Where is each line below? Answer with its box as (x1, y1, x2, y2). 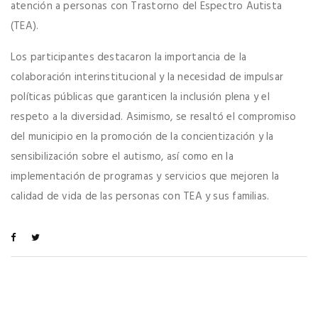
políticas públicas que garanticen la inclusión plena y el (11, 89, 270, 106)
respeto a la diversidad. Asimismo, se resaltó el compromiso (11, 109, 297, 126)
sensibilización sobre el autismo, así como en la (11, 148, 234, 166)
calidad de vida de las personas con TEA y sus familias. (11, 188, 270, 206)
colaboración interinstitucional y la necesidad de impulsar (11, 69, 284, 87)
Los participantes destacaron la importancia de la (11, 49, 247, 67)
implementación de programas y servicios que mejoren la (11, 168, 280, 186)
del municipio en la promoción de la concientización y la (11, 128, 274, 146)
